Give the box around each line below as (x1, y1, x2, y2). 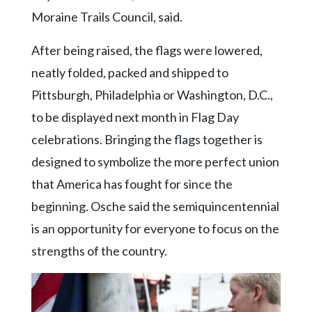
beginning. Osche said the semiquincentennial (31, 198, 279, 214)
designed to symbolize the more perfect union (31, 153, 279, 169)
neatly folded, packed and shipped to (31, 64, 228, 80)
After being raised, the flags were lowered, (31, 42, 263, 58)
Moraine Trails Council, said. (31, 8, 182, 24)
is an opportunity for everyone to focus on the (31, 220, 279, 236)
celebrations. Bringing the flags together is (31, 131, 263, 147)
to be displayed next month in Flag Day (31, 109, 239, 125)
